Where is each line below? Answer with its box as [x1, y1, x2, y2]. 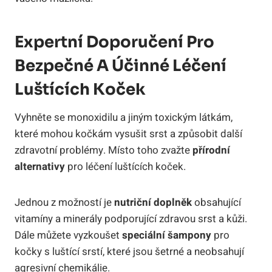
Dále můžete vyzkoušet [15, 227, 122, 243]
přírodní [192, 142, 230, 158]
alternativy [15, 158, 65, 174]
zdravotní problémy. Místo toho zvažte [15, 142, 192, 158]
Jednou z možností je [15, 194, 114, 210]
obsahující [192, 194, 241, 210]
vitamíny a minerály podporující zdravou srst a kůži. [15, 211, 247, 226]
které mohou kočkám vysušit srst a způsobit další [15, 126, 242, 141]
